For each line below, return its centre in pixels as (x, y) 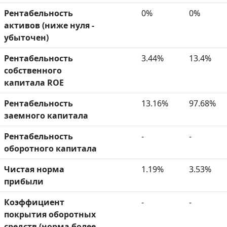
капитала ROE (34, 82)
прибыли (24, 181)
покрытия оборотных (50, 214)
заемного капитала (46, 115)
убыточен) (26, 37)
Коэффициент (34, 202)
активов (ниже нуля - (49, 25)
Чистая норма (34, 169)
